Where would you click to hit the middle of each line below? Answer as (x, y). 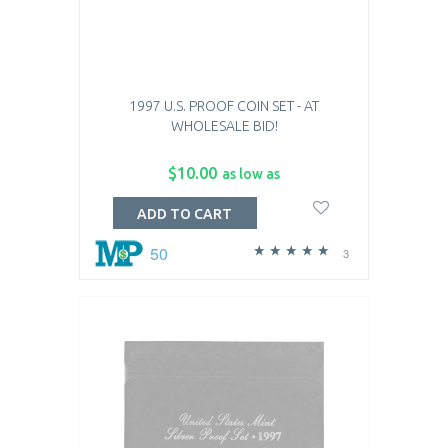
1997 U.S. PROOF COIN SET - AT (224, 105)
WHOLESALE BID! (224, 125)
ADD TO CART (185, 213)
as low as (251, 173)
